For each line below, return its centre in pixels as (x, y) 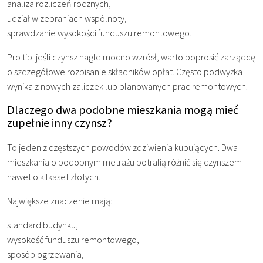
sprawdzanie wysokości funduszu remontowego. (99, 33)
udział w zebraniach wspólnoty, (67, 18)
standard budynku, (43, 225)
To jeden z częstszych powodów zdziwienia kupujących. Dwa (122, 148)
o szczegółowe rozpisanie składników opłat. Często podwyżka (125, 72)
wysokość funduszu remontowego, (73, 240)
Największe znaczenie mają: (60, 201)
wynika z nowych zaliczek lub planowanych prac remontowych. (127, 87)
